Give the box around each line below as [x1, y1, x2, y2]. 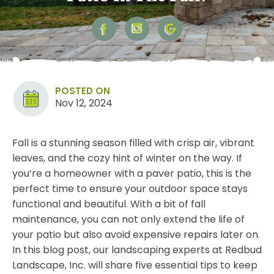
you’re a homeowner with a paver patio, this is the [12, 166, 251, 181]
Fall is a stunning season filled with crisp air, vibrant [12, 136, 254, 150]
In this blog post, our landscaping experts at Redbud [12, 243, 262, 257]
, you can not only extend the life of [77, 212, 245, 227]
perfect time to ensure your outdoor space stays [12, 182, 248, 196]
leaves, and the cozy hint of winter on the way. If [12, 151, 242, 166]
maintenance [12, 212, 77, 227]
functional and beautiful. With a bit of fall [12, 197, 206, 212]
